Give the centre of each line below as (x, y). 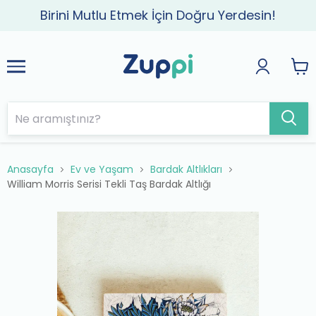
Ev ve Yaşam (102, 169)
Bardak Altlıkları (186, 169)
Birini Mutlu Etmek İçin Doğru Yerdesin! (158, 15)
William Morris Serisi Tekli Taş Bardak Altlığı (109, 184)
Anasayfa (30, 169)
